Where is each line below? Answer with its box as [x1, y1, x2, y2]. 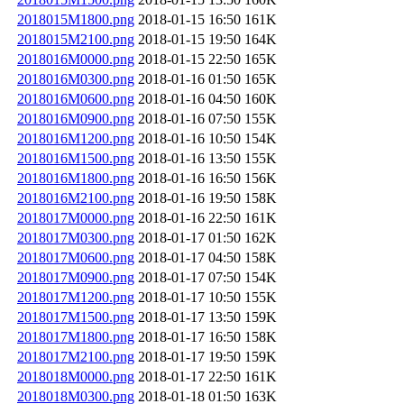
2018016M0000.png [17, 50, 134, 67]
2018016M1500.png [17, 150, 134, 166]
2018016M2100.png [17, 189, 134, 206]
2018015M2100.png [17, 31, 134, 47]
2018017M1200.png [17, 289, 134, 305]
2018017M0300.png [17, 229, 134, 245]
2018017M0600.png [17, 249, 134, 265]
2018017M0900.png [17, 269, 134, 285]
